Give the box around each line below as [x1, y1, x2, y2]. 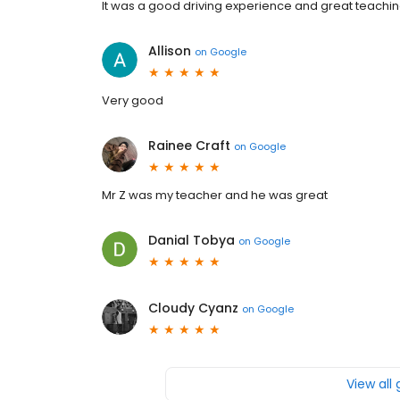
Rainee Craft [148, 137, 230, 155]
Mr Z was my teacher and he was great [102, 187, 328, 204]
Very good [102, 92, 163, 110]
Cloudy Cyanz [148, 299, 238, 318]
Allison [148, 42, 191, 61]
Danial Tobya [148, 231, 235, 250]
